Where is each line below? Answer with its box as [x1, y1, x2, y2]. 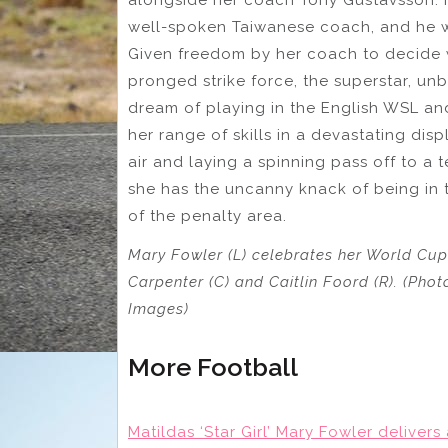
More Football [128, 352, 298, 383]
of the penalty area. [128, 206, 287, 225]
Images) [128, 299, 189, 318]
